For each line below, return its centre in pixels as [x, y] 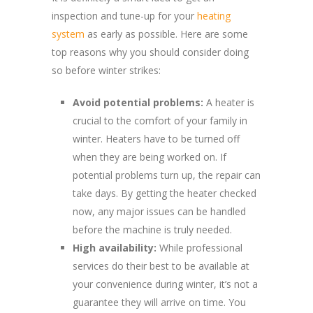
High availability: [115, 248]
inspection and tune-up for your [124, 16]
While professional [199, 248]
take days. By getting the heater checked [165, 193]
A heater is [229, 102]
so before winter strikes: [106, 70]
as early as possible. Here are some [166, 34]
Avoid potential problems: [138, 102]
